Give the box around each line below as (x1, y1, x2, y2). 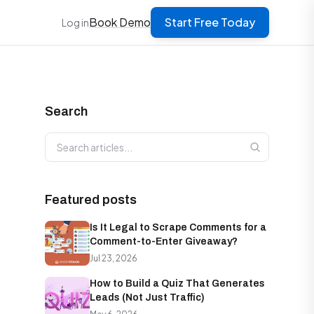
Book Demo (89, 15, 151, 29)
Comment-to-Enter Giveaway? (90, 236, 238, 247)
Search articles (44, 132, 121, 147)
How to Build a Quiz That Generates (90, 278, 265, 289)
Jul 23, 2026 (90, 253, 137, 264)
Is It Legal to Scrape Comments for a (90, 222, 266, 233)
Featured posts (45, 193, 137, 207)
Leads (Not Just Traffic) (90, 292, 205, 303)
